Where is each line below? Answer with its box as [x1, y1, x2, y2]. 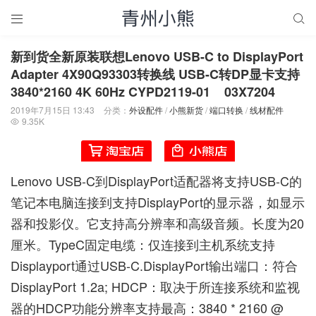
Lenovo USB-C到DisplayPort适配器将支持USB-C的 [11, 171, 302, 190]
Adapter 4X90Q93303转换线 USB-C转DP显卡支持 [11, 65, 300, 83]
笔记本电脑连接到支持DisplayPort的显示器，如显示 [11, 192, 305, 211]
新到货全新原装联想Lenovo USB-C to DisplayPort [11, 47, 303, 66]
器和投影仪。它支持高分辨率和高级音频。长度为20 [11, 213, 304, 232]
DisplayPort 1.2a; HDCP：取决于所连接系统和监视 [11, 276, 300, 296]
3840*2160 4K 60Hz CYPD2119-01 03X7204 [11, 83, 275, 101]
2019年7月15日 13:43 [11, 104, 95, 116]
